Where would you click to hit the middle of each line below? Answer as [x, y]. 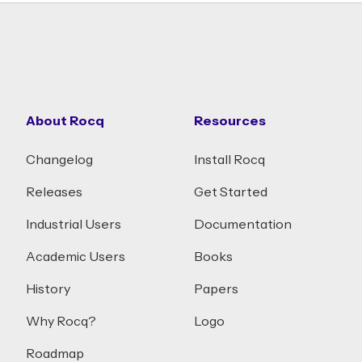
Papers [216, 289]
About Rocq [65, 121]
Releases [54, 192]
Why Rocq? [61, 322]
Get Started [231, 192]
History [48, 289]
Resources [230, 121]
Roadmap [55, 354]
